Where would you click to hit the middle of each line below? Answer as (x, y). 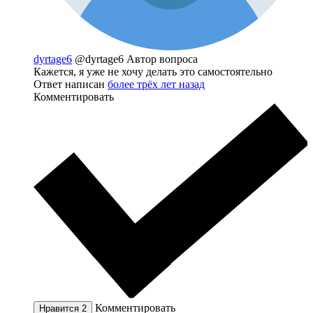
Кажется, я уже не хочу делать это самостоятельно (153, 71)
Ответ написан (71, 84)
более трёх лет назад (156, 84)
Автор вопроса (162, 59)
